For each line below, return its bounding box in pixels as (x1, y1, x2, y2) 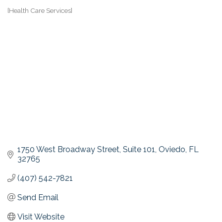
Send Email (17, 192, 58, 202)
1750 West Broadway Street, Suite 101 (17, 144, 155, 154)
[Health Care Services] (7, 6, 72, 15)
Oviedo (159, 144, 185, 154)
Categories (7, 12, 43, 22)
